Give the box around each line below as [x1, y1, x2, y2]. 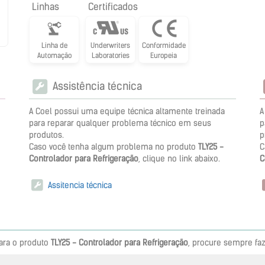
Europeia [150, 51, 177, 60]
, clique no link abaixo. [138, 153, 220, 164]
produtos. [29, 129, 64, 140]
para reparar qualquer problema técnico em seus [29, 117, 211, 128]
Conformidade [142, 41, 186, 50]
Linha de [41, 41, 67, 50]
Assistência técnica [50, 79, 142, 93]
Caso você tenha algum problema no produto [29, 141, 198, 152]
